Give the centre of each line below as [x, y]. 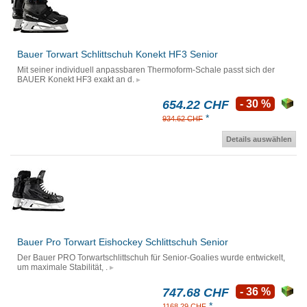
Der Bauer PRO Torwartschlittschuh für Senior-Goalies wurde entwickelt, [151, 258]
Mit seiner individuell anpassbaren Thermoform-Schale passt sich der [146, 70]
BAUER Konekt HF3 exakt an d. [76, 80]
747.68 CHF [196, 293]
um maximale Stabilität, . [62, 268]
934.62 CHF [183, 119]
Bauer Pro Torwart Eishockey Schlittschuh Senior [123, 242]
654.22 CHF [196, 105]
